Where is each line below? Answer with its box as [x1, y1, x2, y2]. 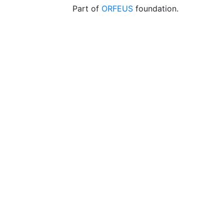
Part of [72, 3, 101, 13]
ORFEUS [101, 3, 133, 13]
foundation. [133, 3, 178, 13]
